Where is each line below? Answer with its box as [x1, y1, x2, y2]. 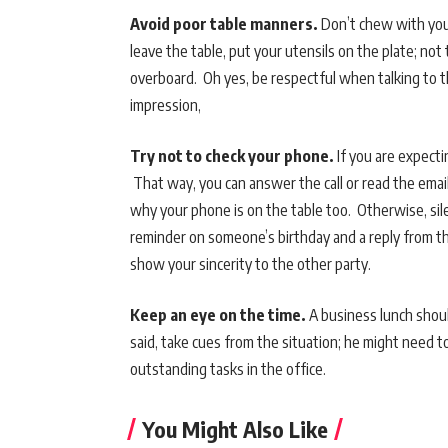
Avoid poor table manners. [130, 14, 318, 35]
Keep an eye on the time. [130, 305, 306, 326]
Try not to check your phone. [130, 146, 334, 167]
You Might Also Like [142, 415, 328, 444]
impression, [130, 95, 201, 116]
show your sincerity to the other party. [130, 254, 371, 275]
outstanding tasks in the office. [130, 359, 326, 380]
